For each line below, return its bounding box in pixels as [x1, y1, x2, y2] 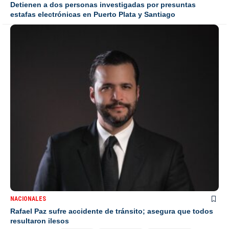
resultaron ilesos [10, 217, 69, 225]
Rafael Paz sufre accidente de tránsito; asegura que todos [10, 207, 213, 216]
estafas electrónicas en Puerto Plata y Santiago [10, 10, 175, 18]
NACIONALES [10, 195, 46, 203]
